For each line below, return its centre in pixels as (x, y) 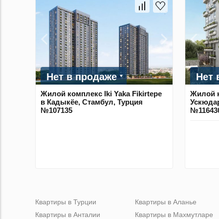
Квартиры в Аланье (166, 202)
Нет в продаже (82, 77)
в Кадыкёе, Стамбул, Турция (92, 102)
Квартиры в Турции (66, 202)
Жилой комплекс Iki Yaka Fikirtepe (101, 93)
